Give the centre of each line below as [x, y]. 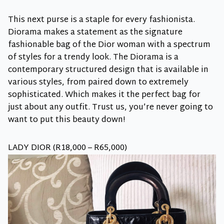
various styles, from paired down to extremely [98, 82]
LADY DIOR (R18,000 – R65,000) [67, 148]
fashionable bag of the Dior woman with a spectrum [109, 45]
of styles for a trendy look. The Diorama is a [93, 57]
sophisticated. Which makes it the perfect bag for [104, 95]
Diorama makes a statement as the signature [95, 32]
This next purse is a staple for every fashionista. [101, 20]
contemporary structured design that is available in [108, 70]
